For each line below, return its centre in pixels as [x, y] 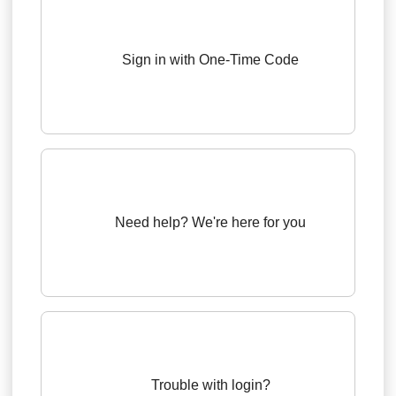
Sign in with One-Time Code [210, 59]
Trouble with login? [210, 385]
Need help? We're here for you [210, 222]
